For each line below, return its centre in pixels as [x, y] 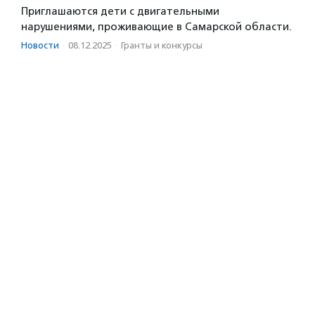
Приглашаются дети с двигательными [120, 11]
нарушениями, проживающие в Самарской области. [156, 26]
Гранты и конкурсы [162, 45]
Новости [40, 45]
